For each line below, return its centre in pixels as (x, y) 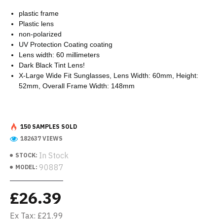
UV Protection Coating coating (66, 44)
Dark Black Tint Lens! (52, 65)
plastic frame (39, 13)
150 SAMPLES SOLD (49, 127)
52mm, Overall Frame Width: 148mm (77, 86)
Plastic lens (36, 24)
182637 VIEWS (41, 138)
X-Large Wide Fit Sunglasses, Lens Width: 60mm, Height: (109, 75)
